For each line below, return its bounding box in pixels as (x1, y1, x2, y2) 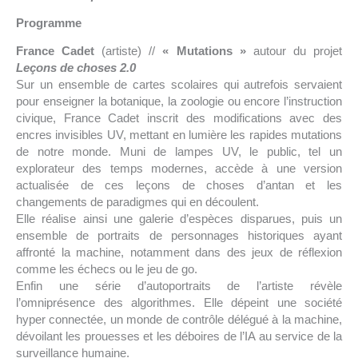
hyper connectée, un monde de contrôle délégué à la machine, (16, 312, 342, 327)
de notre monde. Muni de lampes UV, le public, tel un (16, 145, 342, 159)
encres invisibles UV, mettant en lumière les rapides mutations (16, 128, 342, 142)
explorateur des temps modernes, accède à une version (16, 161, 342, 176)
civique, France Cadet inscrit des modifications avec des (16, 111, 342, 125)
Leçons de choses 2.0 (16, 61, 136, 75)
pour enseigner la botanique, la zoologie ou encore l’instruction (16, 94, 342, 109)
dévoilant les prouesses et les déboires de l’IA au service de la (16, 329, 342, 344)
